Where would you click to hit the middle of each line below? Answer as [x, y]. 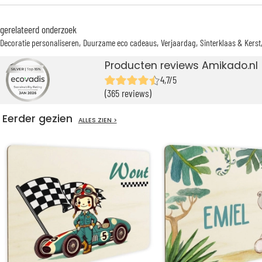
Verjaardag [178, 43]
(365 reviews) [128, 93]
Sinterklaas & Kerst [230, 43]
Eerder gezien [40, 119]
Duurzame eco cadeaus [120, 43]
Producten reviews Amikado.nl [182, 66]
